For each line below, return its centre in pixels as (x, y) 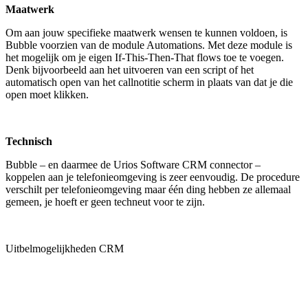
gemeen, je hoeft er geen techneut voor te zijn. (107, 202)
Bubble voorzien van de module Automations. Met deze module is (149, 45)
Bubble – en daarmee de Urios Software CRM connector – (133, 165)
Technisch (29, 142)
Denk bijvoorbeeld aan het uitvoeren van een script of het (130, 70)
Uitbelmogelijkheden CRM (65, 249)
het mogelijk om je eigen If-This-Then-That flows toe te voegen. (145, 58)
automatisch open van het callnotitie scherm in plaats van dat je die (149, 82)
